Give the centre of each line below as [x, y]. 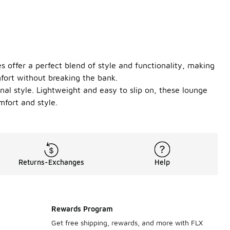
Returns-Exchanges [51, 162]
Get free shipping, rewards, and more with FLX [127, 223]
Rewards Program [82, 209]
